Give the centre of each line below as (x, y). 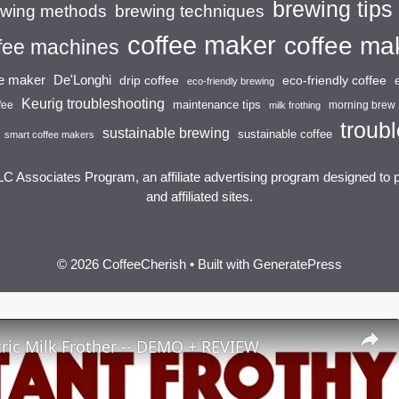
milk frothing (295, 106)
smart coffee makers (49, 135)
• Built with (220, 265)
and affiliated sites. (199, 196)
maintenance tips (217, 105)
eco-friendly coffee (334, 81)
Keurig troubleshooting (93, 104)
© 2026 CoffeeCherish (122, 265)
